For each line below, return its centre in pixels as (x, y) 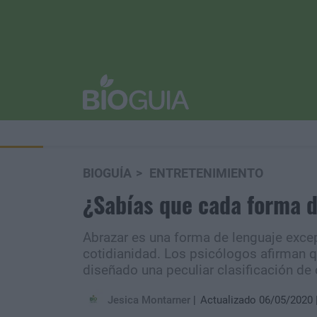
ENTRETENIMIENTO (206, 173)
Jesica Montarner (149, 300)
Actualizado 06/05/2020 (256, 300)
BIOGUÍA (107, 173)
